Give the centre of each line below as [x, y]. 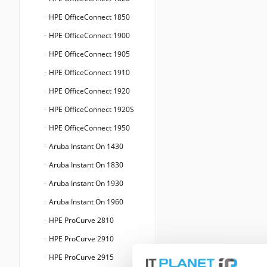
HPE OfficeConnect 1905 [89, 54]
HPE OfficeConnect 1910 [89, 73]
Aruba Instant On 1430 [85, 147]
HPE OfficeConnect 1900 [89, 36]
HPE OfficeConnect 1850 [89, 17]
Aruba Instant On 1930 [85, 184]
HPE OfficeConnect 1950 [89, 128]
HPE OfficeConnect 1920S [91, 110]
